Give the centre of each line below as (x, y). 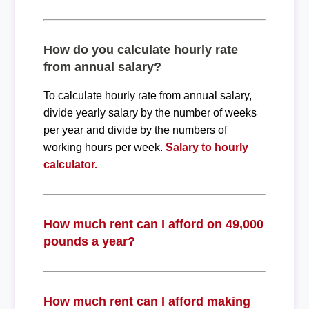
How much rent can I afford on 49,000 (153, 224)
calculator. (70, 164)
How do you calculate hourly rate (140, 49)
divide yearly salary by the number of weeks (150, 112)
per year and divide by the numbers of (135, 130)
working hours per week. (104, 147)
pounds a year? (89, 241)
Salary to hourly (207, 147)
